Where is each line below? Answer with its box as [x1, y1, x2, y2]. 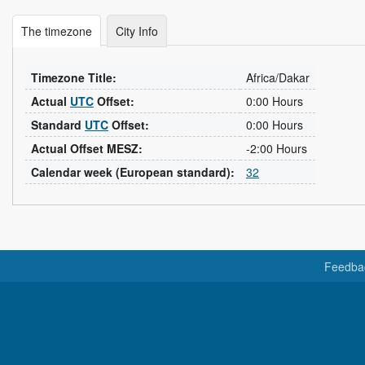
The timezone [21, 23, 92, 39]
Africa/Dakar [246, 69, 310, 86]
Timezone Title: [31, 69, 117, 86]
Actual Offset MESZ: [31, 140, 143, 156]
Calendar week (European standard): [31, 164, 235, 180]
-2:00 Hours [246, 140, 307, 156]
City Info [116, 23, 158, 39]
